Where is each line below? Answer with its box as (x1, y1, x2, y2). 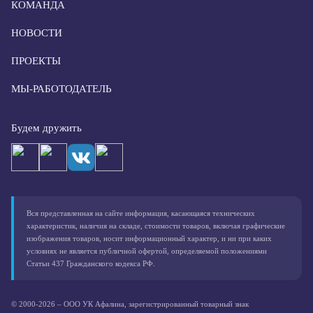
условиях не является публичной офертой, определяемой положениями (27, 247, 267, 255)
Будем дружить (11, 122, 82, 133)
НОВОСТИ (11, 27, 62, 38)
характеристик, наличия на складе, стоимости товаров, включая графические (27, 221, 285, 230)
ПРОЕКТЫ (11, 55, 61, 66)
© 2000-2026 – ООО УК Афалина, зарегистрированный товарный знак (11, 300, 249, 308)
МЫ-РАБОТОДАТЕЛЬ (11, 83, 112, 94)
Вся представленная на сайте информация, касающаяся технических (27, 209, 255, 217)
